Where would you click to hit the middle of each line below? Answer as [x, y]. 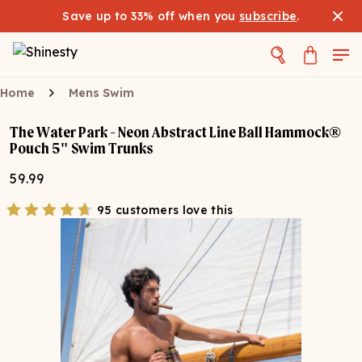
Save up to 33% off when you [151, 16]
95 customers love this [165, 210]
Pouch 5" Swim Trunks [82, 148]
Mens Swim [101, 93]
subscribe [268, 16]
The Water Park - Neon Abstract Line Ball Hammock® [175, 132]
